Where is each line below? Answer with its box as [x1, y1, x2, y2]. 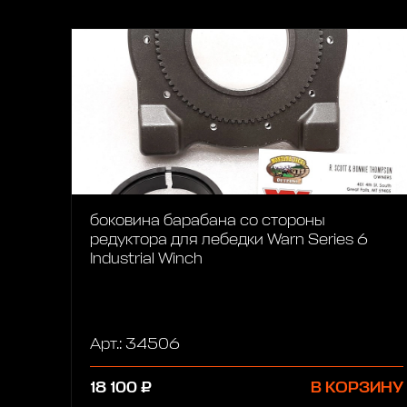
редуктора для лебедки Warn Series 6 [89, 233, 368, 249]
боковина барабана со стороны [89, 213, 325, 230]
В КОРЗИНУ [310, 380, 403, 396]
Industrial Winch [89, 252, 203, 268]
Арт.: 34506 [89, 336, 180, 352]
